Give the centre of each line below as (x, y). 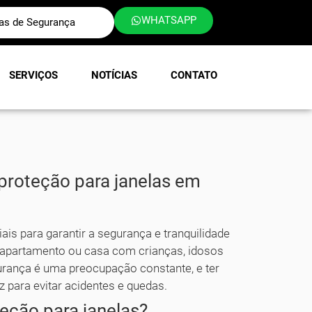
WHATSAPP (169, 20)
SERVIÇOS (33, 75)
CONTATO (194, 75)
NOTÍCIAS (114, 75)
